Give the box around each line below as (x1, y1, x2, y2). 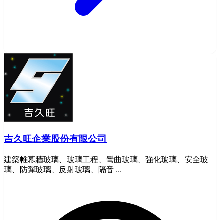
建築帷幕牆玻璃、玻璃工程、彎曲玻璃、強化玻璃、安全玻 (4, 155, 208, 164)
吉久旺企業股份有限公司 (4, 134, 107, 144)
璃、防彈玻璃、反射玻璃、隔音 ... (4, 165, 122, 174)
